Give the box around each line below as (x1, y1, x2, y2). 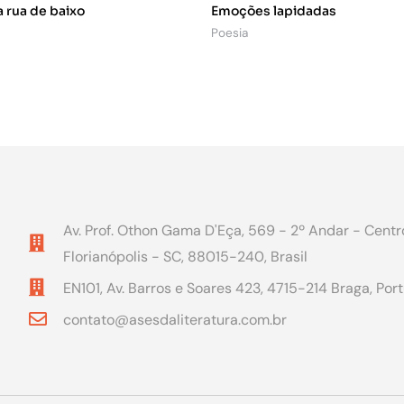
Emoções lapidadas (211, 2, 336, 19)
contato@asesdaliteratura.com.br (63, 309, 288, 329)
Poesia (211, 24, 248, 41)
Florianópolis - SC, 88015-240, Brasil (63, 246, 308, 266)
